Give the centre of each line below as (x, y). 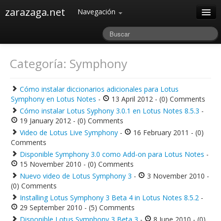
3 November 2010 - (177, 176)
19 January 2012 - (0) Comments (71, 121)
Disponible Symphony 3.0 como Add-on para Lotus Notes (112, 154)
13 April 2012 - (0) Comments (157, 99)
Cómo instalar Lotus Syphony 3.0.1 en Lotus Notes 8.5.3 (110, 111)
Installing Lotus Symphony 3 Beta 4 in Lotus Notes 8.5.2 (109, 198)
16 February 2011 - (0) (167, 132)
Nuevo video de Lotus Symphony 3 (76, 176)
